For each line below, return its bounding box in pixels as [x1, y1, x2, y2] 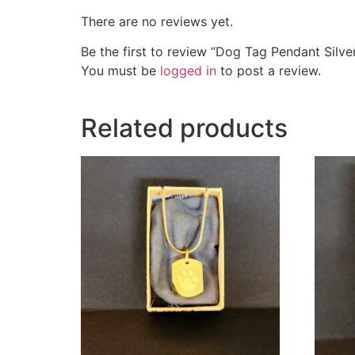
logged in [160, 63, 216, 79]
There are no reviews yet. [81, 13, 233, 29]
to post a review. [216, 63, 321, 79]
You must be [81, 63, 160, 79]
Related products [81, 113, 288, 144]
